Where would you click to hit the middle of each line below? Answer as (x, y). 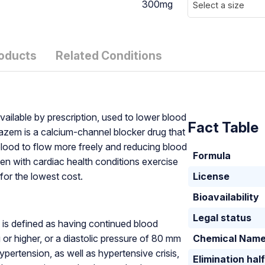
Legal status (222, 218)
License (211, 177)
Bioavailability (226, 197)
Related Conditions (109, 56)
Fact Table (224, 128)
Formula (212, 156)
